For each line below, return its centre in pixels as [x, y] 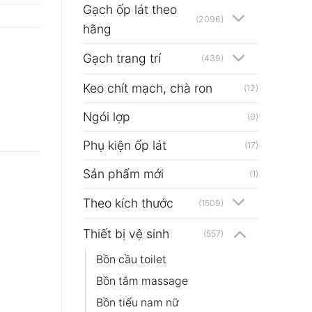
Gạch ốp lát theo [130, 9]
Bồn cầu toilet [131, 259]
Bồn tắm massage [142, 281]
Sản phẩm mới [123, 173]
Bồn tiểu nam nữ [137, 302]
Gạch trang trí [122, 58]
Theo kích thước [128, 203]
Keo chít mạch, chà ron [147, 88]
